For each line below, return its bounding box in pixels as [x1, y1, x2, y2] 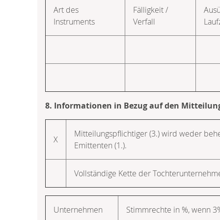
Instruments [54, 16, 95, 27]
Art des [54, 4, 79, 15]
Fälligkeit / [133, 4, 168, 15]
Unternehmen [54, 204, 103, 215]
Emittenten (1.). [74, 139, 127, 151]
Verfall [133, 16, 155, 27]
